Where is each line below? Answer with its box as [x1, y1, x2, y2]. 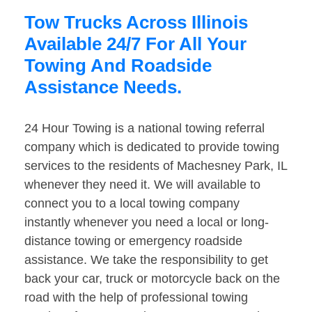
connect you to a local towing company [24, 196, 240, 211]
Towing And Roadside [24, 55, 212, 77]
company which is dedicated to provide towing [24, 140, 279, 155]
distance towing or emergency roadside [24, 234, 242, 249]
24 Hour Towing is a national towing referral [24, 121, 265, 136]
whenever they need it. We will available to [24, 178, 260, 192]
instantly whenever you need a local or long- [24, 215, 269, 230]
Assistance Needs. [24, 77, 182, 98]
